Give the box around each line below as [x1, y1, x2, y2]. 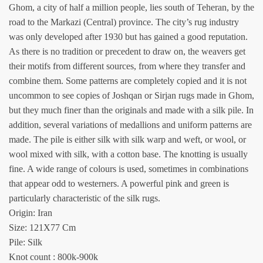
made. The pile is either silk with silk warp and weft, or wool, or [9, 134, 246, 145]
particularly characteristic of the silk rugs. [9, 193, 160, 204]
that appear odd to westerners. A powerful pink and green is [9, 178, 229, 189]
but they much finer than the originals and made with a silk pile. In [9, 105, 254, 116]
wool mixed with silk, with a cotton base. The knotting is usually [9, 149, 248, 160]
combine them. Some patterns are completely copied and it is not [9, 76, 247, 86]
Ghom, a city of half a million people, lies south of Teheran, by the [9, 2, 254, 13]
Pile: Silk [9, 237, 42, 248]
